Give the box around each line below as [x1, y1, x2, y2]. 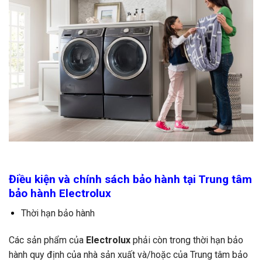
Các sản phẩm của [9, 235, 86, 246]
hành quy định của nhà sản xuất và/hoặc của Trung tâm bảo [9, 249, 248, 261]
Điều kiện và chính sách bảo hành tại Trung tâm [9, 172, 252, 186]
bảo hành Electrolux [9, 186, 111, 200]
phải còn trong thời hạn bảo [130, 235, 243, 246]
